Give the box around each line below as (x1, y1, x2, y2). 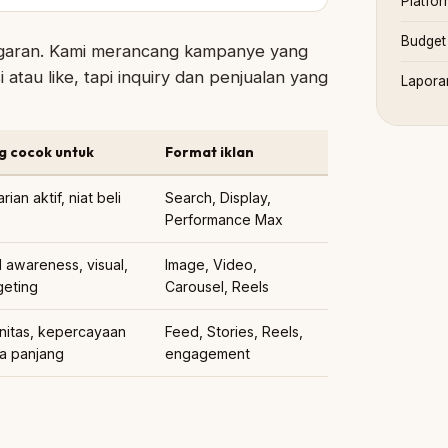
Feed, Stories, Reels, (165, 323, 303, 340)
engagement (165, 345, 250, 362)
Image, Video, (165, 256, 257, 273)
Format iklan (165, 143, 254, 161)
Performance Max (165, 211, 283, 228)
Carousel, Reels (165, 278, 269, 295)
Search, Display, (165, 189, 271, 206)
